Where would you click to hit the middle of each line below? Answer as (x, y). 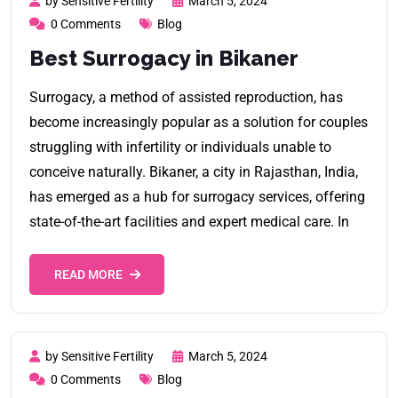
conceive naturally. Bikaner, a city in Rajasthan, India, (194, 171)
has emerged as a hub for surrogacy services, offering (197, 196)
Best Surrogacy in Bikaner (164, 58)
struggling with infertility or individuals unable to (180, 147)
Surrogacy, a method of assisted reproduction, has (186, 97)
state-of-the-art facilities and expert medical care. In (189, 221)
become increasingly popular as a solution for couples (199, 122)
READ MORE (88, 274)
